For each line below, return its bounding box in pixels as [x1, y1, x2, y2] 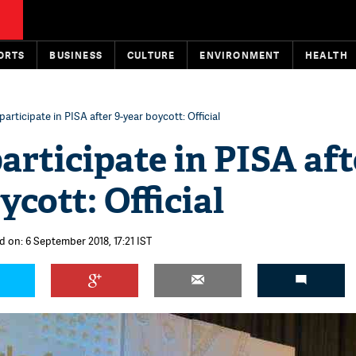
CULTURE [127, 48, 176, 62]
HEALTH [304, 48, 348, 62]
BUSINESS [49, 48, 103, 62]
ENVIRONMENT [199, 48, 281, 62]
